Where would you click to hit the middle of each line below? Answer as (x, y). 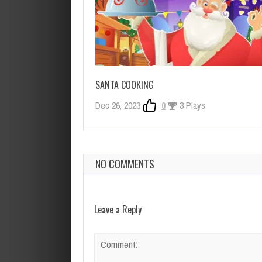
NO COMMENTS (125, 163)
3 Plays (191, 105)
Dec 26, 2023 (118, 105)
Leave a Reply (118, 209)
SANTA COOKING (125, 85)
